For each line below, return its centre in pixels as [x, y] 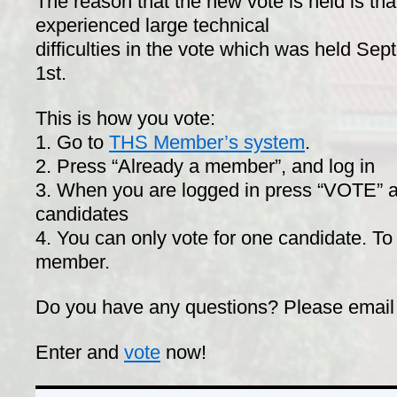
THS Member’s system [207, 142]
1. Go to [72, 142]
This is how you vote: [125, 118]
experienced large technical [152, 25]
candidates [82, 214]
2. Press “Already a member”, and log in [205, 166]
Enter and [80, 352]
